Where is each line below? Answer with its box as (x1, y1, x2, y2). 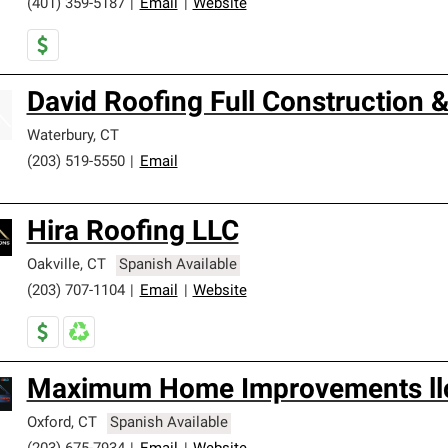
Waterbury (26, 129, 93, 144)
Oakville (26, 258, 80, 273)
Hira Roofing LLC (26, 219, 239, 247)
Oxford (26, 416, 71, 431)
